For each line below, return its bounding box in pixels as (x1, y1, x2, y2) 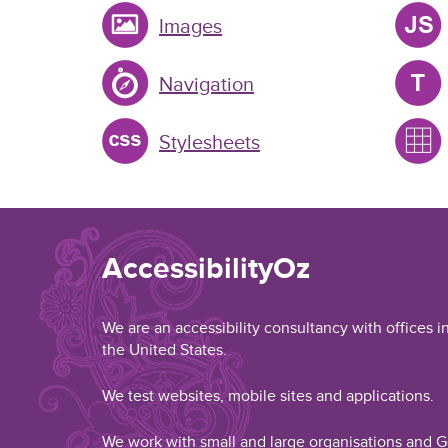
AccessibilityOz (102, 250, 310, 287)
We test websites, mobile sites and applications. (102, 386, 434, 406)
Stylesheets (159, 131, 260, 155)
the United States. (102, 340, 227, 360)
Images (159, 15, 222, 39)
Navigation (159, 73, 254, 97)
